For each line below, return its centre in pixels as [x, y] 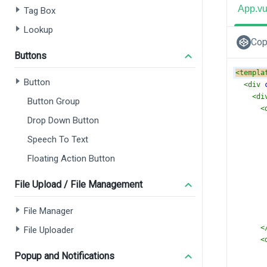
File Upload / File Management [78, 184]
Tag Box [40, 11]
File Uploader [49, 230]
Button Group [54, 101]
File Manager [49, 211]
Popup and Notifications [64, 256]
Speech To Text [58, 139]
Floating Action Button [71, 159]
